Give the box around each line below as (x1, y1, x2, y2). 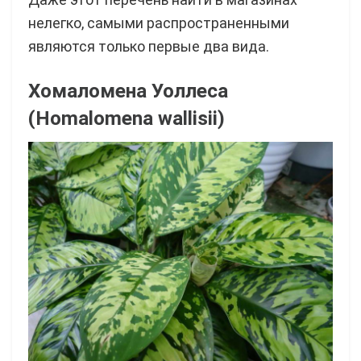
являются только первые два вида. (28, 38, 269, 56)
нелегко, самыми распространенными (28, 15, 289, 32)
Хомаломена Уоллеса (28, 79, 228, 103)
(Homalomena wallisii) (28, 106, 225, 131)
